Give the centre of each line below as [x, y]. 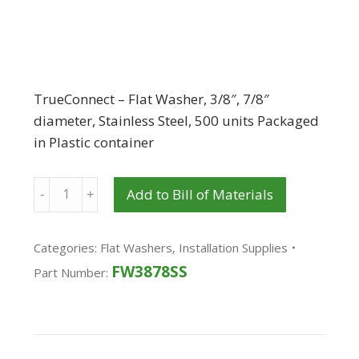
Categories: [67, 247]
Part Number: [73, 272]
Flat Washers [137, 247]
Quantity [61, 187]
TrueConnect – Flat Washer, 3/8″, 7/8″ [152, 99]
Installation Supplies [234, 247]
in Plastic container [94, 142]
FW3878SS [150, 271]
